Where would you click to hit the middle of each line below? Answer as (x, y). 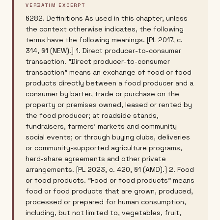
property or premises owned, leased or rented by (109, 105)
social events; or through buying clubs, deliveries (108, 137)
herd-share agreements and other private (96, 159)
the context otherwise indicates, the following (105, 29)
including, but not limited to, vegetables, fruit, (103, 213)
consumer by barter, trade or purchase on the (102, 94)
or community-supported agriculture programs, (104, 148)
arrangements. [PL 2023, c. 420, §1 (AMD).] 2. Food (110, 169)
